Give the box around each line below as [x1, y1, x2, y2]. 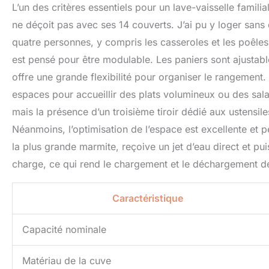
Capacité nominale [22, 223, 106, 236]
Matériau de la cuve [22, 255, 111, 267]
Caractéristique [112, 192, 183, 205]
